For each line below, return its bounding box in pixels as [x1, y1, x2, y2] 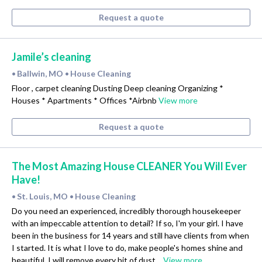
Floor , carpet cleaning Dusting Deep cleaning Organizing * [12, 83, 223, 94]
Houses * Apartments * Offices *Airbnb [12, 95, 158, 106]
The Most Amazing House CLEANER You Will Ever [12, 160, 247, 173]
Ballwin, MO [17, 68, 65, 79]
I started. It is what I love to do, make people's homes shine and [12, 242, 243, 253]
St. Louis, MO [17, 191, 70, 201]
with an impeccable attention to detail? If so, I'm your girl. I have [12, 218, 243, 228]
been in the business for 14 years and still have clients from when [12, 230, 249, 240]
